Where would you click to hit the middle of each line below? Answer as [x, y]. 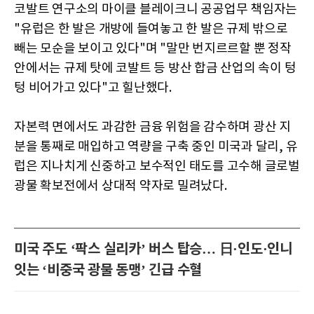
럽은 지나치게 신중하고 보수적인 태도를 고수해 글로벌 [157, 166]
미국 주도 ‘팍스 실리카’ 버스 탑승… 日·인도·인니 [153, 249]
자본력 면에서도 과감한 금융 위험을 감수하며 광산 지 [152, 127]
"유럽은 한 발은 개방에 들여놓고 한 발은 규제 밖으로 [151, 29]
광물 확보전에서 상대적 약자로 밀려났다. [121, 186]
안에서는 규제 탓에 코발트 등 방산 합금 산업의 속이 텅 [155, 68]
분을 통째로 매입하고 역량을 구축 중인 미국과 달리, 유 [156, 146]
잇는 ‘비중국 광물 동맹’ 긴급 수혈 [108, 270]
